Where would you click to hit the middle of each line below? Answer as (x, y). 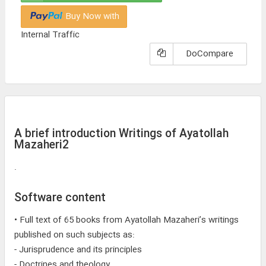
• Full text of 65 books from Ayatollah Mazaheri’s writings (126, 220)
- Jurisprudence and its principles (78, 250)
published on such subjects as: (75, 235)
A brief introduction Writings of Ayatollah (121, 134)
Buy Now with (91, 16)
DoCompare (210, 54)
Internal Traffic (50, 35)
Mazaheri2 (42, 145)
